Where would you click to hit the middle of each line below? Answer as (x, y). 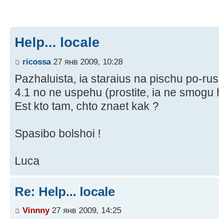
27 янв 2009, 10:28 (87, 62)
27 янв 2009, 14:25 (85, 210)
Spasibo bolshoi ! (58, 134)
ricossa (37, 62)
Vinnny (36, 210)
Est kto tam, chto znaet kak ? (87, 106)
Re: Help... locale (65, 192)
